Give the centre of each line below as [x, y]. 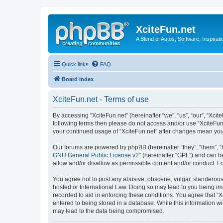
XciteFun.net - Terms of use [101, 99]
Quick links [75, 64]
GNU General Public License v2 [96, 155]
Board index [78, 79]
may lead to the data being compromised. [109, 211]
